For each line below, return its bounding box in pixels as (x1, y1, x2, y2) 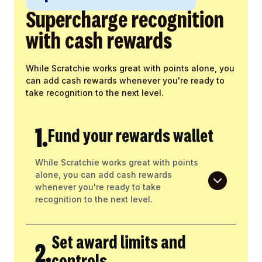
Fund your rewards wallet (48, 127, 213, 147)
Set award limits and (51, 234, 186, 253)
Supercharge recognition (26, 9, 224, 33)
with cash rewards (26, 30, 172, 54)
